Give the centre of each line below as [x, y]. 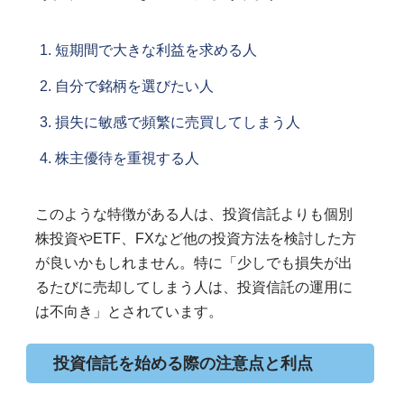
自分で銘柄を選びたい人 [134, 86]
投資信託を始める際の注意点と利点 [183, 363]
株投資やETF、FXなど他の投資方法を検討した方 [195, 238]
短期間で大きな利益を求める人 [156, 50]
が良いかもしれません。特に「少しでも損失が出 [193, 262]
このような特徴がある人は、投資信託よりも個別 [193, 214]
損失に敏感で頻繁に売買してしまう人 [177, 122]
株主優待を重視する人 [127, 158]
